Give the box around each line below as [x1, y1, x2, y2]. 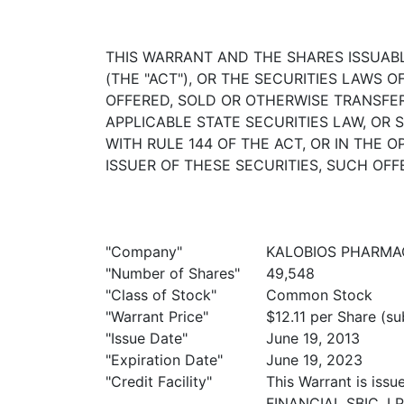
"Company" [106, 243, 182, 261]
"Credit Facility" [106, 372, 212, 390]
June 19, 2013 [266, 329, 360, 347]
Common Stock [266, 286, 372, 304]
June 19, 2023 [266, 351, 363, 369]
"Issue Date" [106, 329, 188, 347]
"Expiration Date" [106, 351, 223, 369]
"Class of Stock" [106, 286, 216, 304]
